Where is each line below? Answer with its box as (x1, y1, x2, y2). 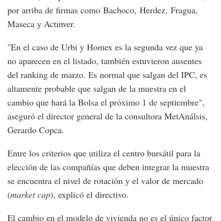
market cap (10, 188, 50, 201)
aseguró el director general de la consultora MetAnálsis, (7, 110, 208, 122)
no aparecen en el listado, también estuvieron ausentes (7, 55, 202, 67)
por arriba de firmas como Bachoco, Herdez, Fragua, (7, 4, 198, 16)
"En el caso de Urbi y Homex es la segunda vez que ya (7, 41, 203, 53)
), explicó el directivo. (50, 188, 129, 201)
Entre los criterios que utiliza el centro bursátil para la (7, 147, 200, 159)
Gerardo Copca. (7, 124, 64, 136)
